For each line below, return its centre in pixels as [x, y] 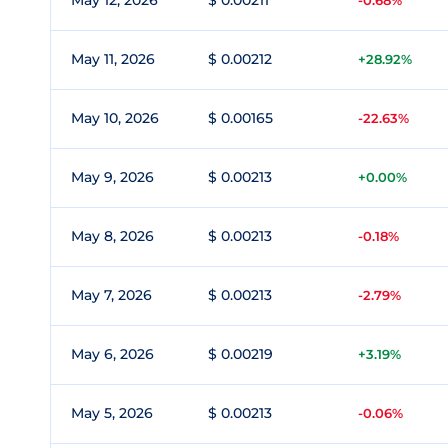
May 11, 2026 [113, 59]
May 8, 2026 [112, 236]
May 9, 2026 [112, 177]
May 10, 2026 [115, 118]
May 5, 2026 [112, 413]
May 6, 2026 [112, 354]
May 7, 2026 [111, 295]
